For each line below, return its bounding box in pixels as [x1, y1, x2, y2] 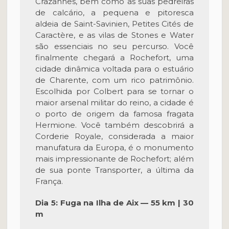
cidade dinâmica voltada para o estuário [35, 64, 194, 74]
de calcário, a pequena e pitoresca [35, 8, 194, 17]
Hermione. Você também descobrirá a [35, 120, 194, 130]
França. [35, 176, 63, 186]
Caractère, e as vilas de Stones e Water [35, 30, 194, 40]
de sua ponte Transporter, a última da [35, 165, 194, 175]
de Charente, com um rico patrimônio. [35, 75, 194, 85]
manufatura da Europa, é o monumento [35, 143, 194, 152]
